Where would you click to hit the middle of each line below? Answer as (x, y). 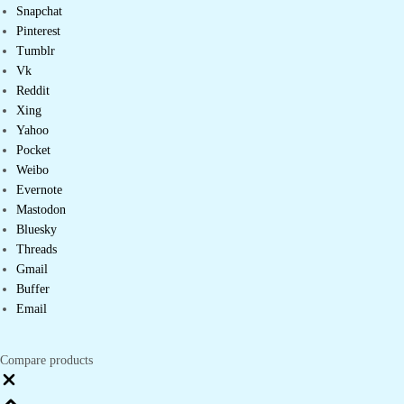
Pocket (34, 151)
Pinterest (39, 32)
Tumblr (36, 51)
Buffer (33, 289)
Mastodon (41, 210)
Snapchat (40, 12)
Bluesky (37, 230)
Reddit (33, 91)
